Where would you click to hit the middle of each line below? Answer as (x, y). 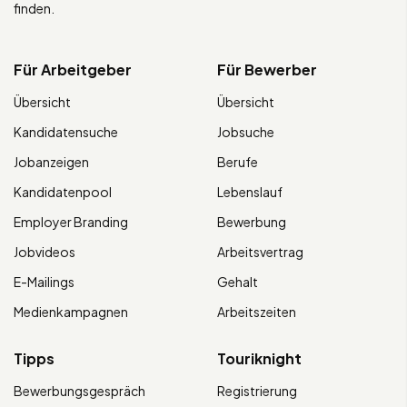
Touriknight (259, 359)
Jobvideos (45, 252)
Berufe (238, 162)
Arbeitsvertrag (260, 252)
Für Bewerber (267, 70)
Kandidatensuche (66, 132)
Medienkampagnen (71, 312)
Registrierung (257, 391)
